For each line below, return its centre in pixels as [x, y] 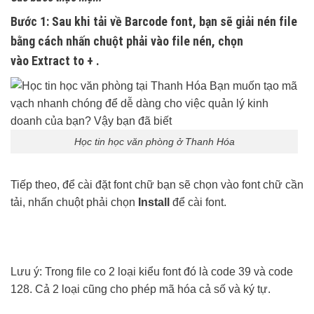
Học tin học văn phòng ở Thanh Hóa [154, 141]
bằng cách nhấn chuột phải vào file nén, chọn [127, 41]
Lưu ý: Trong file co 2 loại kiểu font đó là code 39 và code [152, 271]
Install [155, 203]
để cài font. [199, 203]
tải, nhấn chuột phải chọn [74, 203]
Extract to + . [64, 60]
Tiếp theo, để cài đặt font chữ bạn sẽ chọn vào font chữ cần [157, 185]
